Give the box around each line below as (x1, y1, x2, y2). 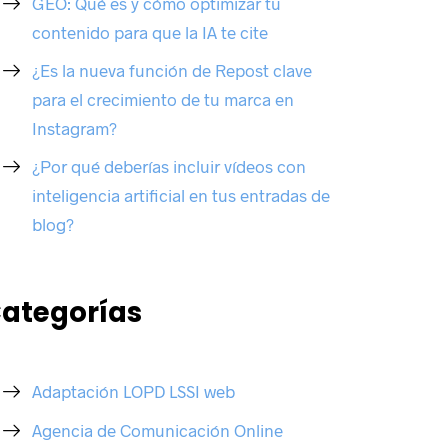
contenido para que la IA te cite (32, 21, 269, 42)
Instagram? (32, 117, 118, 138)
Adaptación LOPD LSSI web (32, 381, 236, 402)
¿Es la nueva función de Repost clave (32, 59, 313, 80)
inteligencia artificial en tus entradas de (32, 185, 331, 206)
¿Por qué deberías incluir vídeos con (32, 156, 307, 177)
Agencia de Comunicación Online (32, 419, 284, 440)
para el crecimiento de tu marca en (32, 88, 295, 109)
